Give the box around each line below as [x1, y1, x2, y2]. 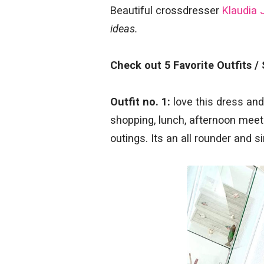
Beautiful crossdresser [110, 4, 222, 16]
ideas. [110, 22, 138, 35]
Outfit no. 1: [110, 95, 170, 108]
